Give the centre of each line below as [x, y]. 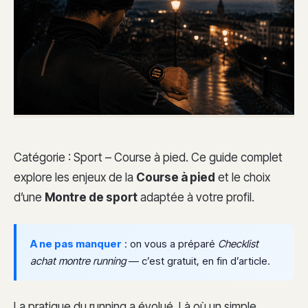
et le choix [243, 177]
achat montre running [78, 261]
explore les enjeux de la [75, 177]
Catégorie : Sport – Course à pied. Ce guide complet [148, 157]
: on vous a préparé [170, 243]
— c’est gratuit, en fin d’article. [198, 261]
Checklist [238, 243]
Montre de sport [91, 197]
